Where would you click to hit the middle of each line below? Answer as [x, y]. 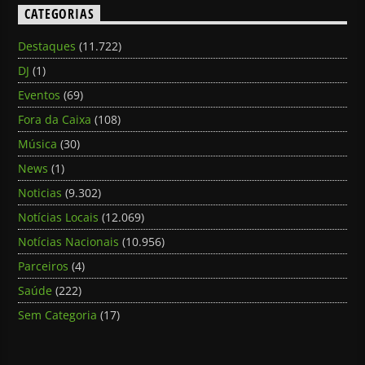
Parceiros [44, 266]
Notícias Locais [59, 217]
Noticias [40, 192]
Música [38, 143]
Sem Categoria [58, 314]
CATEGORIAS [59, 14]
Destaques [47, 46]
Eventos [40, 95]
